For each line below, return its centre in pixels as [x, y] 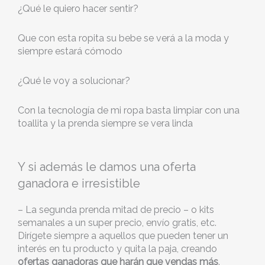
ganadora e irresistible [79, 183]
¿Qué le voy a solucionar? [74, 80]
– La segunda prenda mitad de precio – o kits [116, 209]
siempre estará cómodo [70, 51]
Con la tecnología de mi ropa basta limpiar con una [129, 110]
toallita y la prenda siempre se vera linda [105, 123]
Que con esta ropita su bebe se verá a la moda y [123, 38]
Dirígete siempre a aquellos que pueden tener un [123, 235]
